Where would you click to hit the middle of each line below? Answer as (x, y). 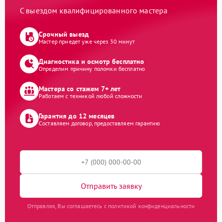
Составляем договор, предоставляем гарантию (100, 123)
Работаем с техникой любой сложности (91, 96)
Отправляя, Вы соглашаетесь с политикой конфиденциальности (111, 206)
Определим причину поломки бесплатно (92, 68)
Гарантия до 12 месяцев (77, 116)
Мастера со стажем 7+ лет (80, 88)
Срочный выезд (64, 34)
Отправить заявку (111, 186)
